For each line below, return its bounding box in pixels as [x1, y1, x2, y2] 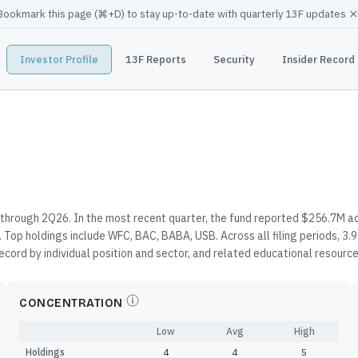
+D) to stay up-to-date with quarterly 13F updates [108, 7, 346, 21]
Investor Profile [19, 52, 98, 66]
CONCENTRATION [19, 296, 123, 310]
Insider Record [281, 52, 355, 66]
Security [213, 52, 255, 66]
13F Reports [125, 52, 186, 66]
